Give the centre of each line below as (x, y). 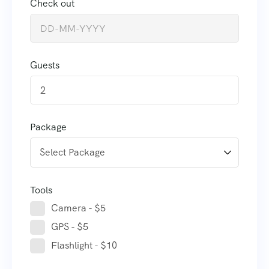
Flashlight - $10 (84, 246)
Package (48, 127)
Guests (45, 65)
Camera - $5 (78, 208)
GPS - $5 (70, 227)
